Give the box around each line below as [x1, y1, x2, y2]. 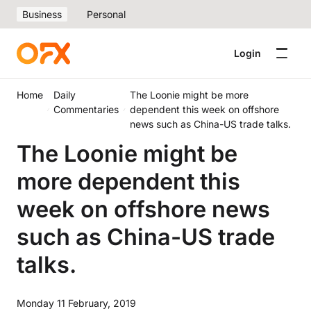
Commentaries [53, 103, 119, 115]
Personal [87, 8, 126, 20]
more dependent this [17, 167, 240, 195]
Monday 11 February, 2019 [17, 297, 136, 309]
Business [22, 8, 62, 20]
